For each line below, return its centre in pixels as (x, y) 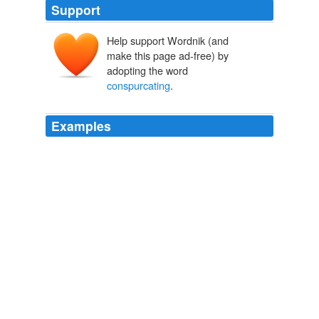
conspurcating (138, 85)
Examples (81, 126)
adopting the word (147, 70)
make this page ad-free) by (168, 56)
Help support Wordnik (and (168, 41)
